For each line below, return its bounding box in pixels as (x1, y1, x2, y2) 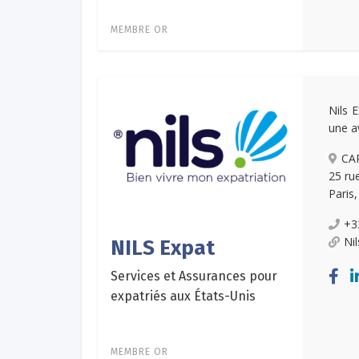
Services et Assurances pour (111, 268, 277, 284)
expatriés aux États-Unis (111, 288, 256, 304)
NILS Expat (111, 235, 215, 260)
